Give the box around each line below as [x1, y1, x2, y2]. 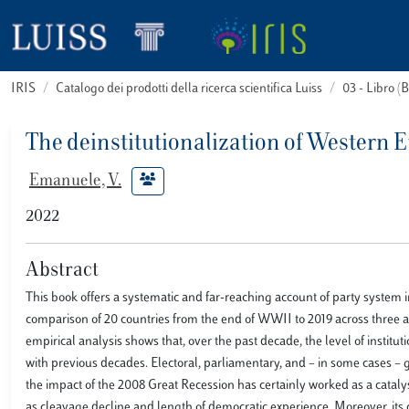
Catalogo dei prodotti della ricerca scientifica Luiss [56, 82, 322, 96]
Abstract [26, 261, 99, 281]
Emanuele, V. [29, 173, 121, 190]
